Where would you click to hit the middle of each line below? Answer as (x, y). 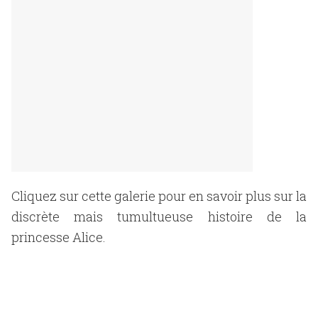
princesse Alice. (59, 237)
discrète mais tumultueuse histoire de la (159, 216)
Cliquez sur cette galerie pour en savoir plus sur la (159, 196)
